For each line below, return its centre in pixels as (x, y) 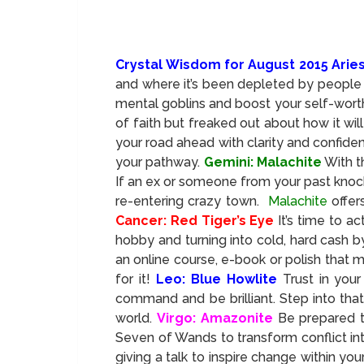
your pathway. (158, 162)
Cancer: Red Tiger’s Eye (195, 220)
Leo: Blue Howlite (216, 279)
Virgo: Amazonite (214, 318)
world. (136, 318)
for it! (133, 279)
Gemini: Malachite (262, 162)
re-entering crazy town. (192, 201)
